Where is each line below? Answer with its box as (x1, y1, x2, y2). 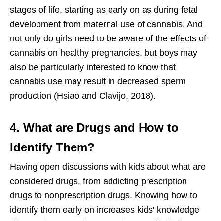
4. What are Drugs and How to (10, 121, 179, 135)
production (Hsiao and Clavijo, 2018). (10, 91, 156, 101)
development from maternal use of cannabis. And (10, 19, 203, 30)
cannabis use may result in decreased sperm (10, 76, 186, 87)
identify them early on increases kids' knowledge (10, 205, 199, 215)
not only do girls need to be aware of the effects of (10, 34, 206, 44)
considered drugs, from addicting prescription (10, 176, 187, 186)
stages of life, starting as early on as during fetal (10, 5, 198, 15)
